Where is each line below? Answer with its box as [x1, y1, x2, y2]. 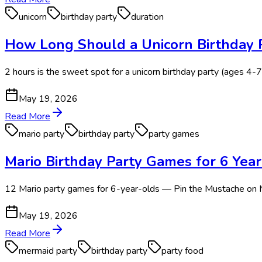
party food [161, 244, 204, 258]
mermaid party [19, 244, 77, 258]
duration [131, 11, 164, 24]
